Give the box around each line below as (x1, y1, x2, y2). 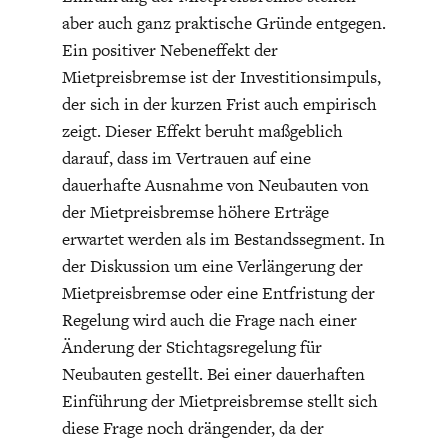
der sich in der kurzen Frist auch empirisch (61, 91, 377, 116)
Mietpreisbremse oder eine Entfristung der (61, 280, 375, 305)
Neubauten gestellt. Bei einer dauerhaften (61, 361, 365, 386)
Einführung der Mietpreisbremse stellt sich (61, 388, 378, 413)
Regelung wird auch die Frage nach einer (61, 307, 357, 332)
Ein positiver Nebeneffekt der (61, 37, 278, 62)
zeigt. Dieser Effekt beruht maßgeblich (61, 118, 343, 143)
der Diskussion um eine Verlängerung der (61, 253, 363, 278)
